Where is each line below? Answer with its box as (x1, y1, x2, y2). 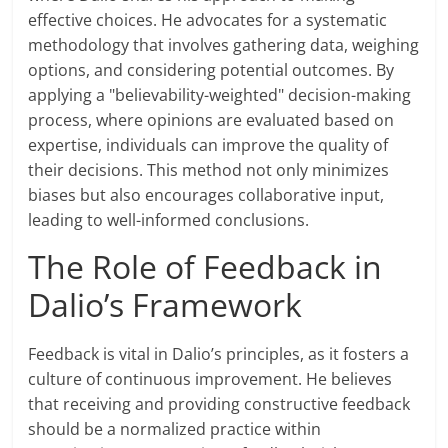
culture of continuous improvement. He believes (28, 368, 393, 391)
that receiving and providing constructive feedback (28, 393, 411, 416)
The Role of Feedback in (28, 245, 383, 289)
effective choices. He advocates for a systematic (28, 9, 388, 32)
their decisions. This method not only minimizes (28, 159, 390, 182)
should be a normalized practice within (28, 418, 322, 441)
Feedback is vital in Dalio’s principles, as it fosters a (28, 343, 410, 366)
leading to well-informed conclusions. (28, 209, 310, 232)
